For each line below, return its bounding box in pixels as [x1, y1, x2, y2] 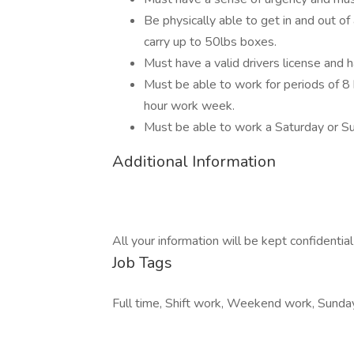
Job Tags [112, 252, 172, 273]
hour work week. [144, 97, 235, 115]
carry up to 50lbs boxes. [144, 33, 277, 51]
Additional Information [112, 151, 276, 172]
